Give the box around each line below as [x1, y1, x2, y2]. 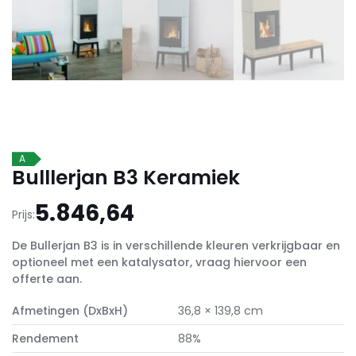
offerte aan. [12, 271, 82, 288]
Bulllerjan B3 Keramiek [12, 164, 240, 192]
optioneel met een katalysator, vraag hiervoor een [12, 254, 307, 271]
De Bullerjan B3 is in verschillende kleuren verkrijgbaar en [12, 238, 340, 254]
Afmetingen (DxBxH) [12, 303, 128, 319]
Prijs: [12, 207, 35, 223]
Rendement [12, 331, 79, 347]
